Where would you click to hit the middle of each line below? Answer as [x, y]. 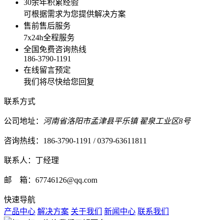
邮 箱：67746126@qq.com [51, 180]
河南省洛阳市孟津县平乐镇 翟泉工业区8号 [117, 121]
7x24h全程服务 [49, 38]
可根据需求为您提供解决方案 [75, 14]
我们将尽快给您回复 [59, 82]
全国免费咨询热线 [55, 50]
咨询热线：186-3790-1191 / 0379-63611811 [75, 141]
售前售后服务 [47, 26]
